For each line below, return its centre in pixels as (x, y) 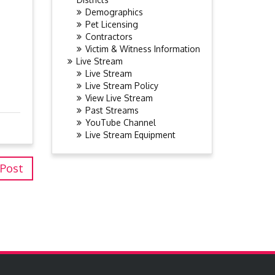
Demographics (114, 12)
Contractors (109, 37)
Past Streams (112, 110)
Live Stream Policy (122, 86)
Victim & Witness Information (142, 49)
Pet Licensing (111, 24)
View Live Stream (119, 98)
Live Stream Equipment (130, 135)
